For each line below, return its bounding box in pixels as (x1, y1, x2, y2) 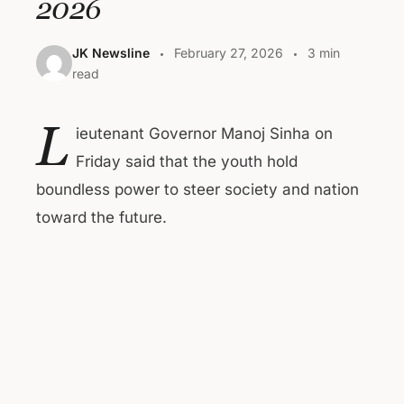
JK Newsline (72, 45, 150, 60)
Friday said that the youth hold (76, 152, 298, 170)
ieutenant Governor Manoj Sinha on (76, 124, 333, 142)
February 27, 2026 (174, 45, 283, 60)
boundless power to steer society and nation (36, 180, 359, 198)
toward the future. (36, 208, 167, 226)
